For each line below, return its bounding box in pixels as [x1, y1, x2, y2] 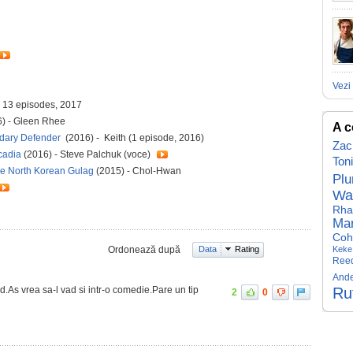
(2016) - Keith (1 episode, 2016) [65, 132, 204, 143]
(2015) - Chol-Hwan [96, 165, 181, 176]
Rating [235, 243, 259, 254]
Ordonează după [108, 243, 180, 255]
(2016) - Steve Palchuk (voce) [21, 148, 153, 160]
